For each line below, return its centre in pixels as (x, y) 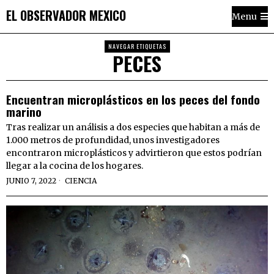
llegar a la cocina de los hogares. (75, 166)
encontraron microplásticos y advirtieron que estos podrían (134, 153)
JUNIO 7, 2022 (31, 181)
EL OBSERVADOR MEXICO (66, 15)
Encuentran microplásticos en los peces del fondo (133, 99)
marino (24, 111)
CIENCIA (81, 181)
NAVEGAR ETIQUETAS (137, 46)
